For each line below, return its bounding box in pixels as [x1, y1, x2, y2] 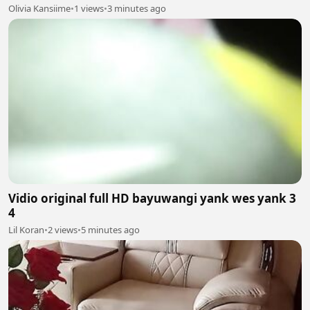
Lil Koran [8, 223, 44, 236]
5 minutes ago [81, 223, 140, 236]
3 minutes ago [107, 2, 166, 15]
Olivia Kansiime [8, 2, 71, 15]
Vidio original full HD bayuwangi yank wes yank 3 [8, 190, 296, 206]
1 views [74, 2, 104, 15]
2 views [48, 223, 77, 236]
